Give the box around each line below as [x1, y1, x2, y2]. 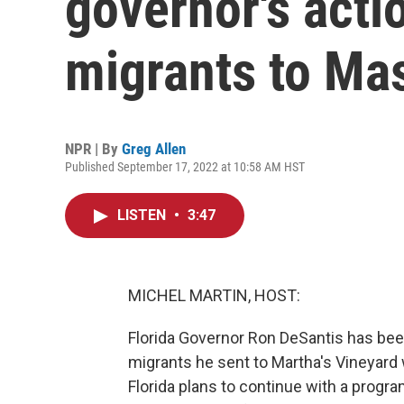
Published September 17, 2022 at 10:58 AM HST [65, 160, 305, 174]
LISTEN [117, 207, 170, 224]
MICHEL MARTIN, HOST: [128, 286, 300, 305]
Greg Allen [122, 140, 186, 158]
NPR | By [65, 140, 122, 158]
